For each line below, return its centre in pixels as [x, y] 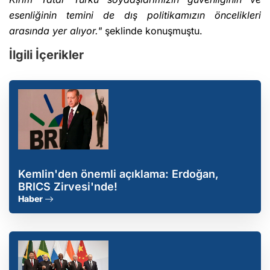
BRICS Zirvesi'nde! [68, 187]
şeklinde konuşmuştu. [152, 31]
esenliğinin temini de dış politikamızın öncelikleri [135, 15]
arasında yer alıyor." [55, 31]
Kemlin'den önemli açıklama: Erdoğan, [118, 174]
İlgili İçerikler [46, 55]
